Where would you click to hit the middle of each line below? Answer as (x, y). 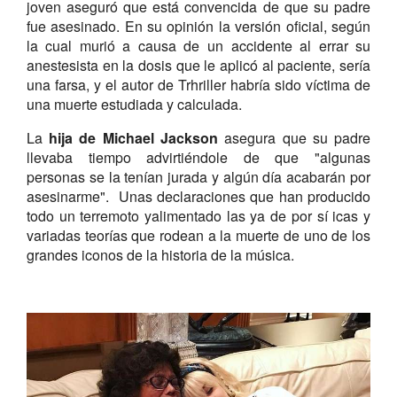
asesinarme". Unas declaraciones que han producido (198, 196)
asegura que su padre (294, 137)
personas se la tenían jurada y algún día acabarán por (198, 176)
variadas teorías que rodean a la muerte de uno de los (198, 235)
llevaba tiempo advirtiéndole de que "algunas (198, 157)
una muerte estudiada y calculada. (134, 104)
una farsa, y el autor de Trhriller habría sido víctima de (198, 84)
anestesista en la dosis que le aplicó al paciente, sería (198, 65)
